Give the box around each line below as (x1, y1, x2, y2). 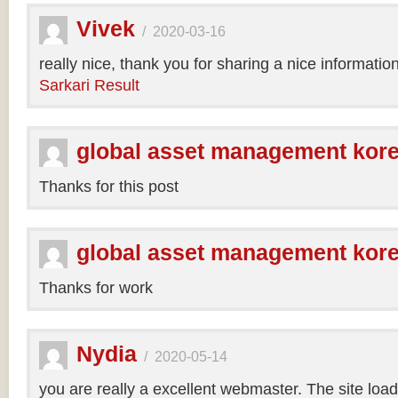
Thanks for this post (39, 178, 179, 195)
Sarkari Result (39, 76, 139, 94)
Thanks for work (39, 279, 153, 297)
